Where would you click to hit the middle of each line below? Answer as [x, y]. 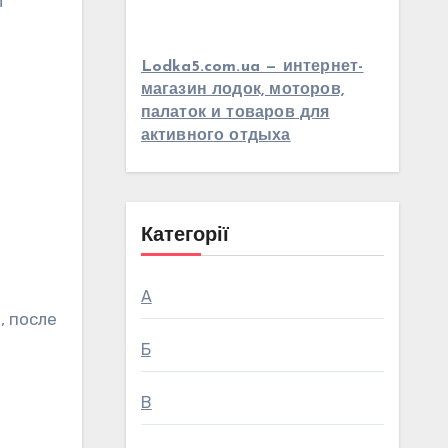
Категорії [184, 235]
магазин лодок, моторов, [242, 89]
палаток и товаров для [235, 112]
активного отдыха [215, 135]
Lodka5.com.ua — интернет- [252, 66]
